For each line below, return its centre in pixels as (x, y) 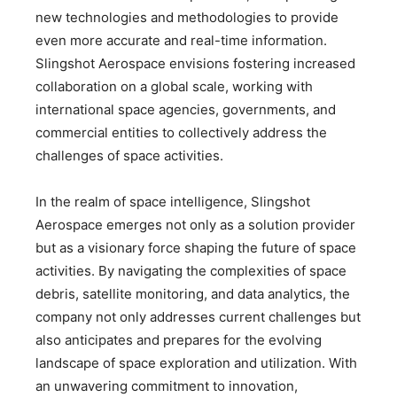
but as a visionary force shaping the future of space (196, 247)
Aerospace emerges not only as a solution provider (195, 224)
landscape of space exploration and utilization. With (196, 362)
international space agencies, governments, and (186, 109)
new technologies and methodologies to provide (187, 17)
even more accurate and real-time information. (181, 40)
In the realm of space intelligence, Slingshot (173, 201)
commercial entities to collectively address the (181, 132)
